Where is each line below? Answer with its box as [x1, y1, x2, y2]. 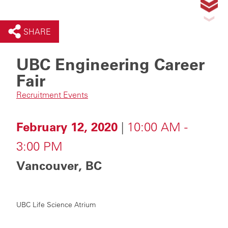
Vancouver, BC [16, 157, 102, 173]
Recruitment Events [16, 90, 88, 100]
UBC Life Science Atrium [16, 200, 96, 209]
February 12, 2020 [16, 119, 118, 134]
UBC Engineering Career [16, 53, 205, 74]
